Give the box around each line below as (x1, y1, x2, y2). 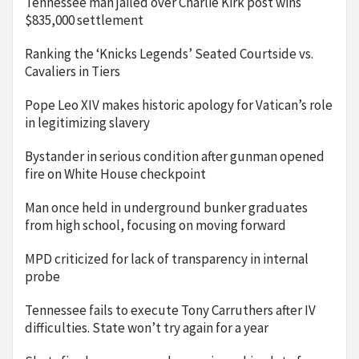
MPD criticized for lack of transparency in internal (25, 250, 309, 268)
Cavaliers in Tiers (25, 63, 120, 81)
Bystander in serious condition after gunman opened (25, 147, 325, 166)
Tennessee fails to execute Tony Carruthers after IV (25, 301, 316, 320)
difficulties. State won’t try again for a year (25, 319, 268, 337)
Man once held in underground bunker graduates (25, 199, 308, 217)
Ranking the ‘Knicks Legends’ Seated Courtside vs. (25, 45, 313, 63)
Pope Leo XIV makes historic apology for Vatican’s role (25, 96, 333, 115)
